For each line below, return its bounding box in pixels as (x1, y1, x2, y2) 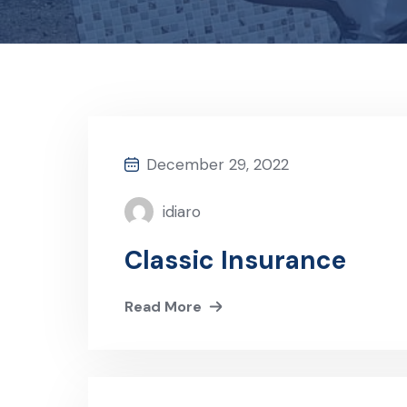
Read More (124, 297, 202, 316)
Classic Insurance (124, 243, 346, 277)
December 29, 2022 (146, 154, 289, 174)
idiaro (163, 202, 201, 222)
